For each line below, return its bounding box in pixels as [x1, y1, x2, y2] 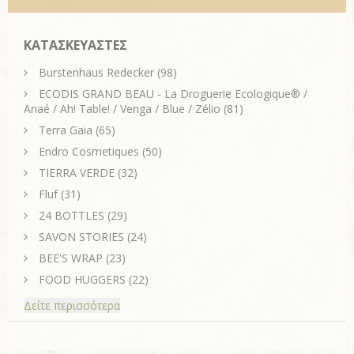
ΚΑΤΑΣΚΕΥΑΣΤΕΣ [24, 36, 127, 54]
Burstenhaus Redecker [39, 64, 154, 80]
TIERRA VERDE [39, 164, 115, 180]
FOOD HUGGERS [39, 271, 126, 287]
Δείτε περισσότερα [24, 297, 120, 313]
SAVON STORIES [39, 228, 124, 244]
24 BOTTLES [39, 207, 104, 223]
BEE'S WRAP [39, 250, 103, 265]
